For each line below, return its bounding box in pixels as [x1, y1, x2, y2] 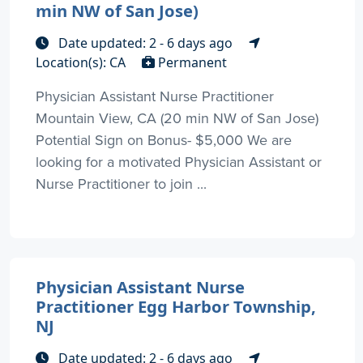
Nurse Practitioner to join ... [36, 173, 207, 194]
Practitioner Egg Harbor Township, [36, 295, 316, 318]
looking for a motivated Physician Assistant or [36, 152, 322, 173]
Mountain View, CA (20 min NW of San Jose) [36, 108, 318, 129]
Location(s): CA [36, 53, 129, 72]
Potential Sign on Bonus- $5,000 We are [36, 130, 292, 151]
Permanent [155, 53, 227, 72]
